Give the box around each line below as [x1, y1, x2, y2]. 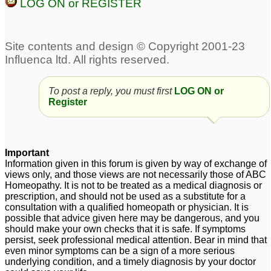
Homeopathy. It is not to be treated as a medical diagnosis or [5, 180, 262, 191]
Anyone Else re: [41, 105, 109, 115]
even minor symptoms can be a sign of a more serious [5, 246, 235, 256]
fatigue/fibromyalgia [155, 27, 240, 38]
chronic [155, 13, 188, 23]
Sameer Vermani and [41, 90, 132, 100]
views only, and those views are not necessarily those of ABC [5, 169, 266, 180]
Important [5, 148, 49, 158]
